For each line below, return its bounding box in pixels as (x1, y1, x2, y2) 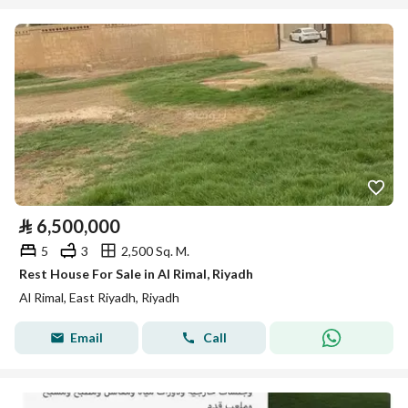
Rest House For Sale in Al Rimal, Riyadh (19, 266, 253, 281)
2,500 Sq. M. (121, 242, 189, 259)
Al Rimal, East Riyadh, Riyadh (19, 290, 179, 305)
